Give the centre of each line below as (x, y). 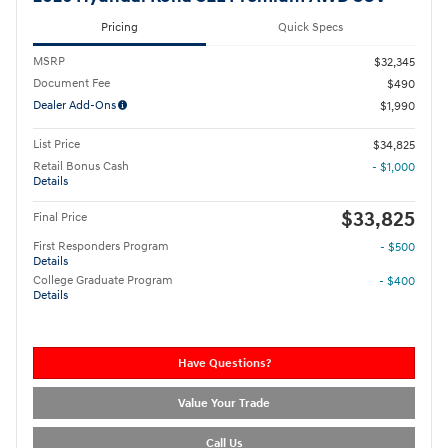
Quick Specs (310, 27)
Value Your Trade (224, 403)
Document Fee (71, 84)
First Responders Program (101, 247)
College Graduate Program (103, 281)
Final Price (60, 218)
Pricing (119, 27)
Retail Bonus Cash (81, 167)
